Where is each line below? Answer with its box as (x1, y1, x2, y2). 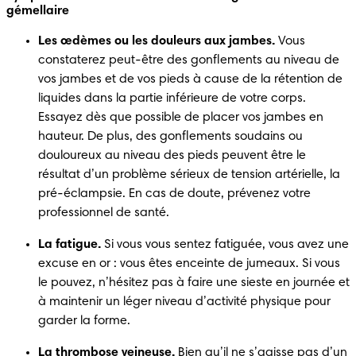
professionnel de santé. (38, 206, 172, 219)
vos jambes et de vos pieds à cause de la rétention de (38, 72, 342, 86)
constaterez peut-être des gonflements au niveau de (38, 53, 339, 67)
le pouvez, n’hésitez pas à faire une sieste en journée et (38, 276, 350, 289)
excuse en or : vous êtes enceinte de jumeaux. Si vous (38, 257, 340, 270)
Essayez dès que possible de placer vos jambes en (38, 110, 323, 124)
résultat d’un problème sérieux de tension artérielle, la (38, 168, 340, 181)
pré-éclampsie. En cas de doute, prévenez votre (38, 187, 311, 200)
